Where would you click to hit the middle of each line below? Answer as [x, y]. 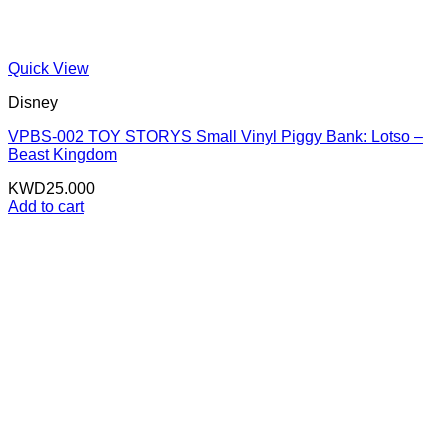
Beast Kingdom [62, 155]
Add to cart [46, 207]
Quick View [48, 69]
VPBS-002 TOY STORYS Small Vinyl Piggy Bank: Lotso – [215, 137]
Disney [33, 103]
